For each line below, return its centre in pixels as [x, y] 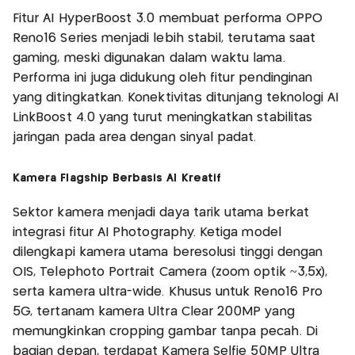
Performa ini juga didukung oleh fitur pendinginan [163, 78]
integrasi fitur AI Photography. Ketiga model [147, 233]
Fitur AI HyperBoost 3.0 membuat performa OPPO [168, 19]
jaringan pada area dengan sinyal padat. [135, 138]
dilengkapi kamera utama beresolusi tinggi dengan [168, 253]
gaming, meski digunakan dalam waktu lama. [149, 59]
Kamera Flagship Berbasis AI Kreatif [117, 179]
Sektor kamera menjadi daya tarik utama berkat [161, 213]
